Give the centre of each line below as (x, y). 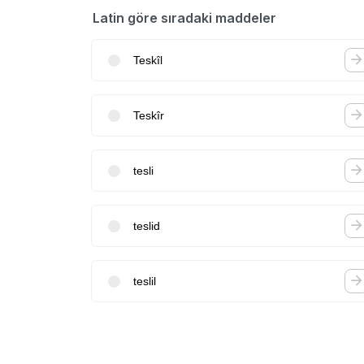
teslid (147, 225)
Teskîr (149, 115)
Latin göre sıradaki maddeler (184, 18)
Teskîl (148, 60)
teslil (145, 281)
